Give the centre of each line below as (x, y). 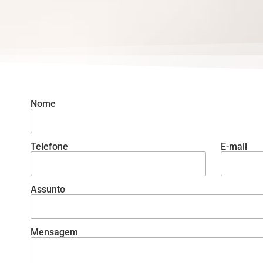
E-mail (234, 147)
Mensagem (54, 232)
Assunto (48, 190)
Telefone (49, 147)
